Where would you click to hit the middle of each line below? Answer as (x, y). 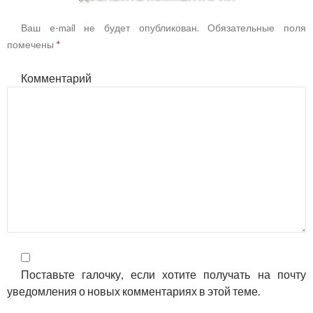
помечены (31, 45)
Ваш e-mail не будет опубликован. (110, 28)
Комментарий (56, 78)
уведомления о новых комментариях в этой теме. (133, 291)
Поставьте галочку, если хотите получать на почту (163, 275)
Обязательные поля (253, 28)
